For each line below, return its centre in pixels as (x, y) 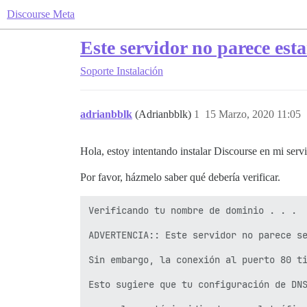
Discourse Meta (41, 14)
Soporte (97, 71)
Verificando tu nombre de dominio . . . (193, 210)
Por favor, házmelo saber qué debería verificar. (180, 177)
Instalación (140, 71)
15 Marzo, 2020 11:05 (253, 114)
